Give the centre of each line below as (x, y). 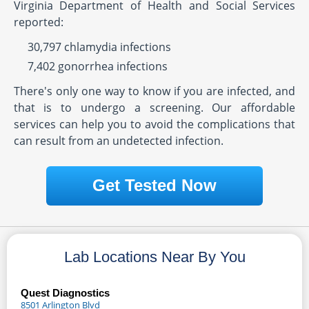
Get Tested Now (154, 186)
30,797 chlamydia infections (99, 47)
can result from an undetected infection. (118, 141)
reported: (38, 22)
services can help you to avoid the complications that (154, 124)
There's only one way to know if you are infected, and (154, 91)
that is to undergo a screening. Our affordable (154, 108)
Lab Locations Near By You (154, 257)
